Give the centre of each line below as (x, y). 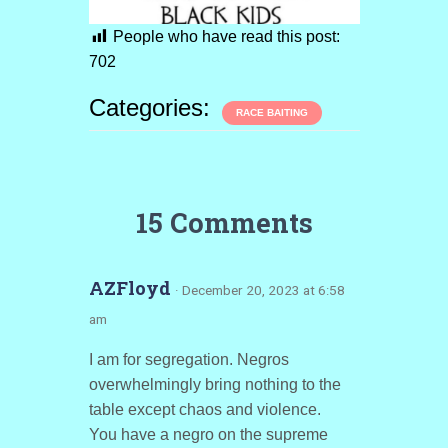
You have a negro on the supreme (208, 434)
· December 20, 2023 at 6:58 (259, 290)
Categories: (152, 107)
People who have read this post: (226, 36)
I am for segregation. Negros (188, 359)
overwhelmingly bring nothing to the (214, 384)
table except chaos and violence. (204, 409)
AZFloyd (131, 288)
